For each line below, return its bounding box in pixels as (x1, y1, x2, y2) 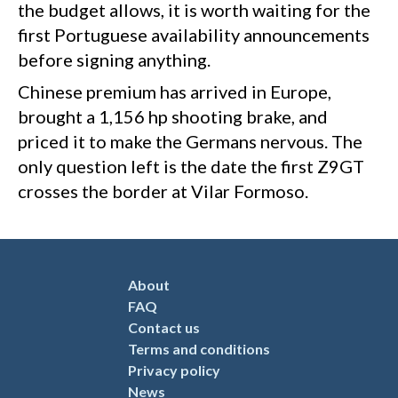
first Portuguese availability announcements (18, 24, 370, 46)
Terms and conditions (128, 340, 270, 358)
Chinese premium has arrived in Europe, (18, 81, 331, 103)
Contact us (128, 319, 200, 337)
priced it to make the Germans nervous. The (18, 131, 362, 153)
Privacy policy (128, 362, 220, 379)
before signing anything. (18, 49, 211, 71)
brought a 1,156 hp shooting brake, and (18, 106, 328, 128)
